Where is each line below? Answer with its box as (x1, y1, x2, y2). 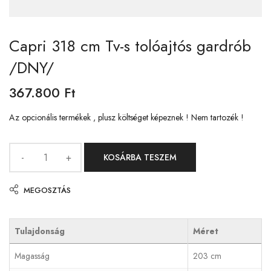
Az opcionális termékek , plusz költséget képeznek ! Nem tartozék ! (9, 111, 244, 124)
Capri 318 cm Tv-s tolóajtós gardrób (9, 34, 251, 58)
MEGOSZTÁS (24, 184, 71, 196)
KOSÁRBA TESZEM (103, 151, 177, 164)
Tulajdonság (15, 224, 65, 237)
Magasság (15, 249, 50, 262)
